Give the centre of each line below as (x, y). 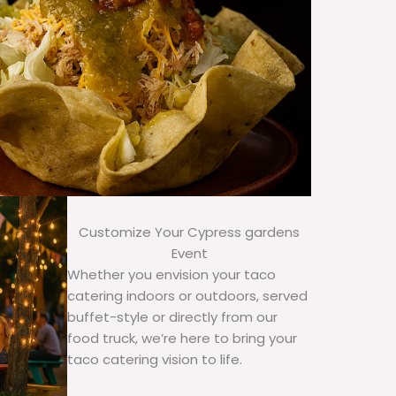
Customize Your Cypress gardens (189, 232)
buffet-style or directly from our (172, 317)
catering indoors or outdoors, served (187, 296)
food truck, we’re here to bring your (182, 339)
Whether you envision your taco (171, 275)
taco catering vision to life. (155, 360)
